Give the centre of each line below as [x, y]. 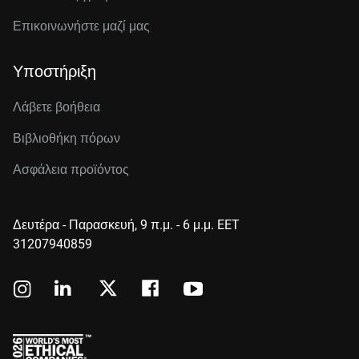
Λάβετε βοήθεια [56, 107]
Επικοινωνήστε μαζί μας [81, 26]
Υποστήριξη [54, 71]
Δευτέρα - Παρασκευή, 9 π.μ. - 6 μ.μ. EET [126, 225]
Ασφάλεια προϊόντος [71, 169]
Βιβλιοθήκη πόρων [67, 138]
